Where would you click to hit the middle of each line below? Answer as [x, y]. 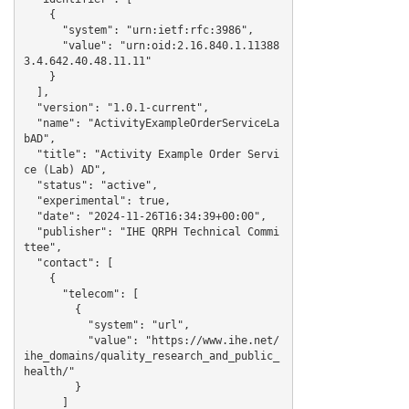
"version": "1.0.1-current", [30, 107]
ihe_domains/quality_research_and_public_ [151, 356]
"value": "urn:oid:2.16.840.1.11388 [42, 45]
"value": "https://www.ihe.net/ [55, 340]
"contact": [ [30, 262]
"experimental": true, [30, 200]
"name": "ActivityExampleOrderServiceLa [30, 123]
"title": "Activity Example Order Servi [30, 154]
